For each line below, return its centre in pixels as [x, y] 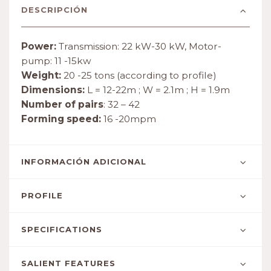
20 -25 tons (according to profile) [139, 75]
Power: [39, 46]
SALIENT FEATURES [68, 263]
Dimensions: [53, 90]
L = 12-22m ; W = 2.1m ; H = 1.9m [157, 90]
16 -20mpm [129, 119]
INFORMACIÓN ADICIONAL [84, 162]
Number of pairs [62, 104]
